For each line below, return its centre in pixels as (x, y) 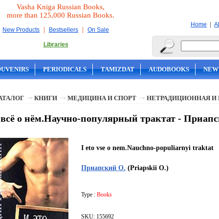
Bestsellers (64, 30)
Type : (89, 195)
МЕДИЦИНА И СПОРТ (102, 98)
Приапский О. (103, 168)
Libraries (56, 44)
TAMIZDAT (118, 69)
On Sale (98, 30)
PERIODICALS (65, 69)
